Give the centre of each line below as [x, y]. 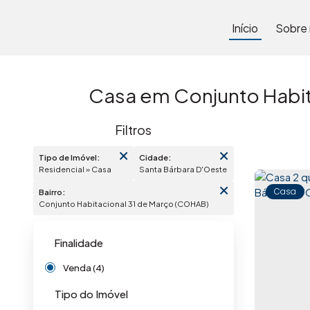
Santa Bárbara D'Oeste [185, 169]
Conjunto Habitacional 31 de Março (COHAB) [127, 203]
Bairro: [52, 192]
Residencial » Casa [78, 169]
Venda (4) [84, 268]
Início [245, 28]
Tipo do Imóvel [91, 294]
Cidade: [155, 157]
